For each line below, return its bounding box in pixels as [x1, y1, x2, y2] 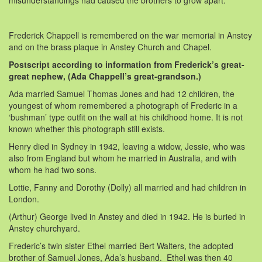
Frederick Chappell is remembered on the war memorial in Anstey [9, 29, 252, 41]
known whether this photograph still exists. [9, 122, 165, 135]
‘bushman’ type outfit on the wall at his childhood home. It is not [9, 111, 243, 123]
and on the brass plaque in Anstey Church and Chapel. [9, 40, 212, 53]
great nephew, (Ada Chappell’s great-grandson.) [9, 70, 201, 82]
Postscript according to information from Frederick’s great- [9, 58, 244, 70]
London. [9, 192, 39, 205]
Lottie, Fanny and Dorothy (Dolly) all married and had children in [9, 181, 246, 193]
